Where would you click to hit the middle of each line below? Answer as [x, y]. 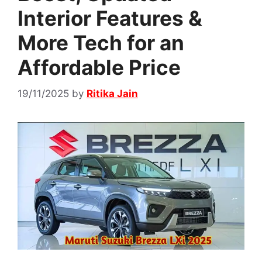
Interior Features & [110, 18]
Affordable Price [99, 67]
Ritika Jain [112, 93]
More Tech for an [101, 43]
